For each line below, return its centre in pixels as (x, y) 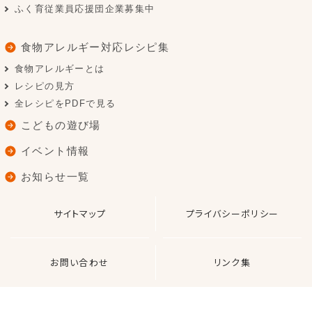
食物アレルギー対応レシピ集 (95, 47)
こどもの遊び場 (61, 125)
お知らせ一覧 (55, 177)
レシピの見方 (45, 86)
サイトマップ (80, 214)
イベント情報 (55, 151)
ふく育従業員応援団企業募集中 (85, 9)
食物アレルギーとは (60, 69)
